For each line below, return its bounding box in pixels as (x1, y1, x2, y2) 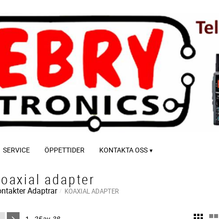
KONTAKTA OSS (99, 145, 148, 154)
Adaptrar (27, 185, 57, 196)
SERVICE (3, 145, 30, 154)
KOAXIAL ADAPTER (65, 186, 119, 196)
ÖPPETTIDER (44, 145, 85, 154)
